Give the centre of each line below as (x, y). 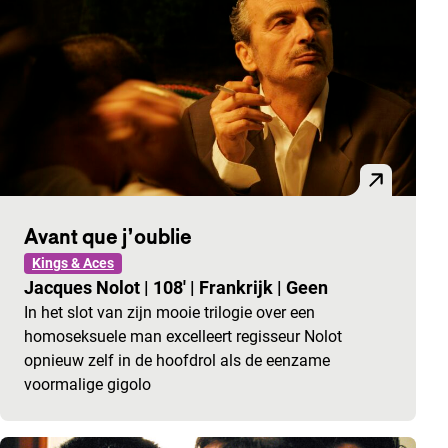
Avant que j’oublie (108, 236)
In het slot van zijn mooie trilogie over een (169, 313)
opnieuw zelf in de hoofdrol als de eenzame (177, 361)
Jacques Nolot (84, 288)
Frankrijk (238, 288)
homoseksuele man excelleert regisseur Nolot (183, 337)
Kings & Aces (73, 263)
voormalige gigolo (87, 385)
